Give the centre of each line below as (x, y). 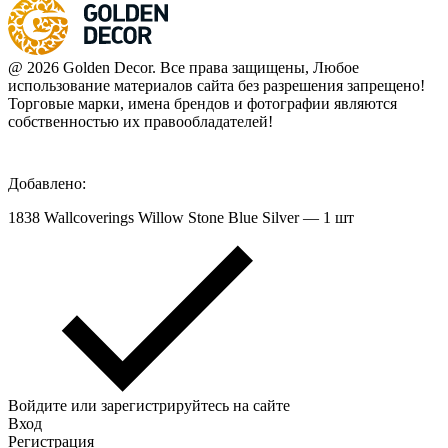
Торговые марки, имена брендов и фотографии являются (202, 104)
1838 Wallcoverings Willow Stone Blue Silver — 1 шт (181, 218)
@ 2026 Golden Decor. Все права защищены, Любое (183, 68)
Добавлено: (47, 184)
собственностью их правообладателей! (140, 122)
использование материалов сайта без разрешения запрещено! (216, 86)
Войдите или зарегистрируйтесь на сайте (149, 406)
